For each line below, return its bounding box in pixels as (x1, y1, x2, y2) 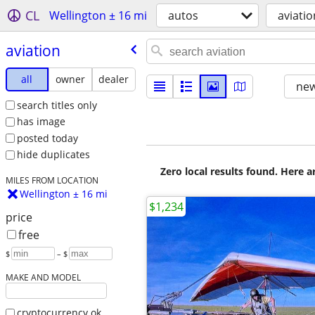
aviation (5, 40, 60, 60)
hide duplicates (16, 148, 90, 162)
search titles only (16, 98, 97, 112)
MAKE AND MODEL (5, 271, 81, 283)
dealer (98, 72, 129, 86)
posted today (16, 131, 78, 145)
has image (16, 115, 65, 129)
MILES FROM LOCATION (5, 174, 98, 186)
